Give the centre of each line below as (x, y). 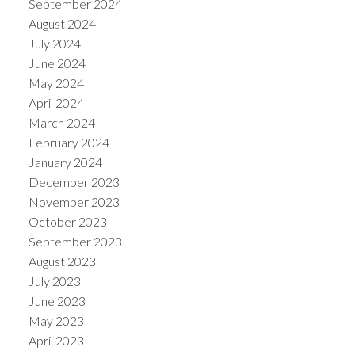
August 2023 (62, 261)
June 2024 (57, 63)
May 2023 (56, 321)
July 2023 (54, 281)
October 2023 (67, 222)
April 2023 (56, 341)
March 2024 (61, 123)
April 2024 (56, 103)
